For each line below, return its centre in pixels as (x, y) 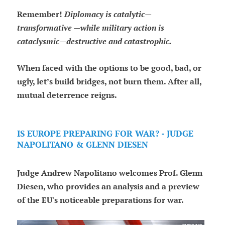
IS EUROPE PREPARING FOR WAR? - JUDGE (105, 134)
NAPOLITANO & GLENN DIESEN (82, 145)
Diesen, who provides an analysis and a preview (108, 187)
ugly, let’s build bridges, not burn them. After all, (109, 82)
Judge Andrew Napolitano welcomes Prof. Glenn (109, 173)
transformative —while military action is (90, 28)
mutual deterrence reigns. (67, 95)
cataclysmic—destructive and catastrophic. (94, 42)
